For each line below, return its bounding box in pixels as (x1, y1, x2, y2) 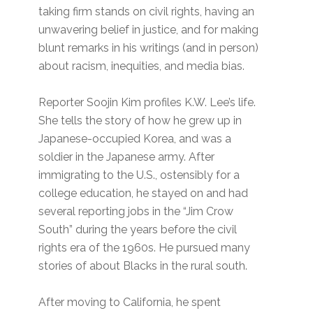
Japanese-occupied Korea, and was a (38, 132, 232, 146)
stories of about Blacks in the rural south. (38, 259, 251, 273)
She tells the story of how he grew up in (38, 114, 242, 128)
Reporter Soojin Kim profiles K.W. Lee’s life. (38, 96, 256, 110)
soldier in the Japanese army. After (38, 150, 215, 164)
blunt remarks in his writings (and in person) (38, 41, 259, 55)
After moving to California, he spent (38, 296, 221, 310)
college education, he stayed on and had (38, 187, 249, 201)
